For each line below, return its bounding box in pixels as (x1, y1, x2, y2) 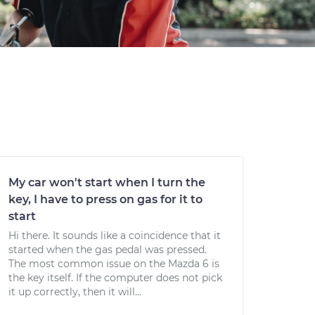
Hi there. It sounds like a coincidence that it (8, 229, 221, 242)
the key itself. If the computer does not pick (8, 271, 222, 284)
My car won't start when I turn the (8, 176, 205, 189)
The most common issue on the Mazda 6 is (8, 257, 219, 270)
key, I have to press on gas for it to (8, 193, 202, 206)
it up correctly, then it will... (8, 285, 141, 298)
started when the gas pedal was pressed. (8, 243, 207, 256)
